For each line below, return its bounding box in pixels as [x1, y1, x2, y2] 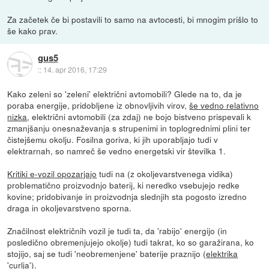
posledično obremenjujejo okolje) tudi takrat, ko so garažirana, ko [7, 236, 255, 249]
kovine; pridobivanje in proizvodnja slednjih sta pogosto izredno [7, 190, 247, 203]
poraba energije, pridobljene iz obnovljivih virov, [7, 99, 190, 112]
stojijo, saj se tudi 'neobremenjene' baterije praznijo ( [7, 247, 207, 260]
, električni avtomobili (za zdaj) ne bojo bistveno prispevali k [27, 110, 252, 123]
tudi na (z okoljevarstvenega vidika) [97, 168, 234, 180]
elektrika [206, 247, 238, 260]
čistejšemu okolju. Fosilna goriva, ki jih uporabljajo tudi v [7, 133, 219, 146]
